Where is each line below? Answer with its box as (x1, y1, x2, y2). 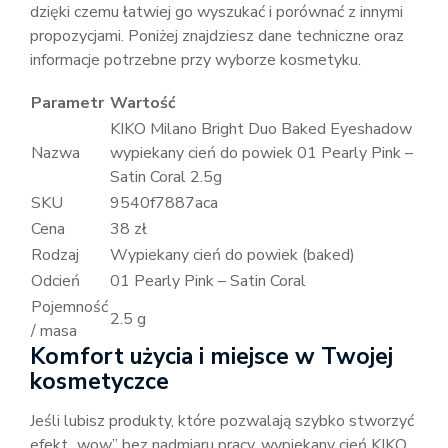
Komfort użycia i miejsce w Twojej (30, 341, 393, 373)
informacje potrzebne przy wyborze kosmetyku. (30, 49, 361, 72)
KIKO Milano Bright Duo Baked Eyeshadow (110, 118, 412, 141)
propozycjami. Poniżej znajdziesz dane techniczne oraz (30, 25, 404, 48)
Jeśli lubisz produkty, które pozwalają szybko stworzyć (30, 410, 414, 433)
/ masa (31, 320, 77, 343)
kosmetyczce (30, 366, 169, 398)
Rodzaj (31, 244, 79, 267)
